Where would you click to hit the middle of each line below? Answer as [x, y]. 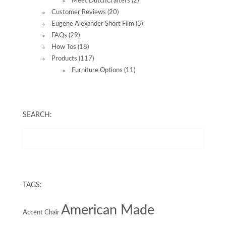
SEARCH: [37, 115]
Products [64, 59]
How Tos [64, 47]
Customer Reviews [79, 13]
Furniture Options [97, 71]
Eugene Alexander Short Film [93, 24]
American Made [108, 211]
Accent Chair [41, 213]
